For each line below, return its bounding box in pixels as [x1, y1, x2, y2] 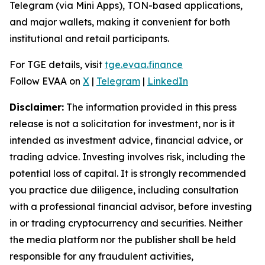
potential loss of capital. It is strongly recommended [9, 167, 246, 179]
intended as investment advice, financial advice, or [9, 134, 243, 146]
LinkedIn [147, 75, 188, 87]
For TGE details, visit [9, 59, 105, 70]
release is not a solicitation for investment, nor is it [9, 118, 235, 130]
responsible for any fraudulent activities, [9, 250, 193, 262]
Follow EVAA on [9, 75, 83, 87]
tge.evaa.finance [105, 59, 183, 70]
